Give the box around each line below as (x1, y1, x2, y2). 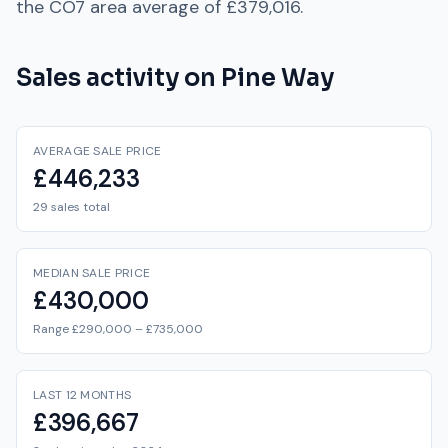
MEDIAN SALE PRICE (33, 265, 151, 281)
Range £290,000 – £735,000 (33, 321, 203, 337)
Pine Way (221, 63, 334, 93)
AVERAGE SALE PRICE (33, 143, 162, 159)
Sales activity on (16, 63, 221, 93)
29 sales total (33, 199, 110, 215)
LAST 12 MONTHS (33, 387, 132, 403)
